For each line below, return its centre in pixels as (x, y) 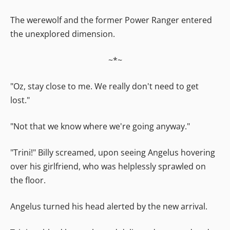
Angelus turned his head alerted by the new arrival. (109, 206)
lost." (20, 100)
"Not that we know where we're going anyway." (100, 126)
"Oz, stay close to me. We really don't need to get (104, 86)
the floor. (28, 180)
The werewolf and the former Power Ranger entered (111, 20)
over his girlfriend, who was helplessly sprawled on (108, 166)
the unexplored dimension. (63, 34)
